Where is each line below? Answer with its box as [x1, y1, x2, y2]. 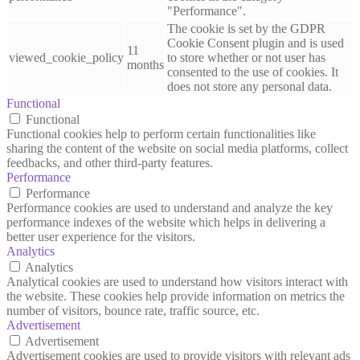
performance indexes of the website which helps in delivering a [6, 215, 325, 229]
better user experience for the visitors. [6, 229, 195, 243]
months [127, 57, 164, 72]
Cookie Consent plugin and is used [167, 35, 344, 50]
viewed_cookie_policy [9, 50, 124, 64]
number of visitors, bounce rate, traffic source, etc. [6, 303, 260, 317]
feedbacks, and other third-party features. [6, 155, 213, 170]
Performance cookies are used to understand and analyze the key [6, 200, 333, 215]
